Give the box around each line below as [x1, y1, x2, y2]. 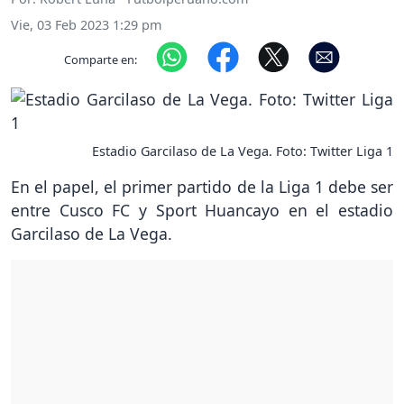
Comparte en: [64, 50, 138, 68]
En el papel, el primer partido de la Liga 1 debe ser [11, 176, 393, 198]
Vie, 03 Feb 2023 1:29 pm [11, 16, 161, 34]
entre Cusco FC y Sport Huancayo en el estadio [11, 199, 393, 222]
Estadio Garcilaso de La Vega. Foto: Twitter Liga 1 [92, 142, 393, 161]
